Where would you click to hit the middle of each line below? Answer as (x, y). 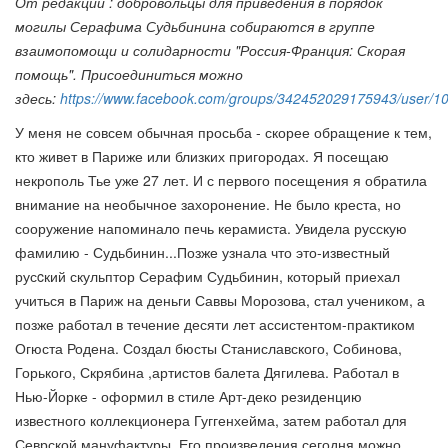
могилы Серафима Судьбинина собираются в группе (195, 26)
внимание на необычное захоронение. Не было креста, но (208, 204)
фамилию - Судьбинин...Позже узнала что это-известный (202, 252)
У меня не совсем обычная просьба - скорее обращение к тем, (223, 132)
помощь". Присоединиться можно (129, 74)
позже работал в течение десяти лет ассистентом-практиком (215, 324)
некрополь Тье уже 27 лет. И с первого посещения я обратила (221, 180)
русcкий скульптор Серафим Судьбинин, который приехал (207, 276)
